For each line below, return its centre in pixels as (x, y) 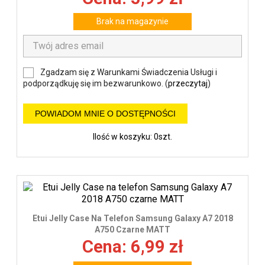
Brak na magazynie (132, 21)
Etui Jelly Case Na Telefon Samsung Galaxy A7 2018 (132, 218)
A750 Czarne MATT (132, 229)
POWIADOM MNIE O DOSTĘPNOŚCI (105, 114)
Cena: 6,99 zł (132, 246)
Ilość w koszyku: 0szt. (132, 137)
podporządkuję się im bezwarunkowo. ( (96, 84)
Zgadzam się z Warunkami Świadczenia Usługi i (129, 72)
